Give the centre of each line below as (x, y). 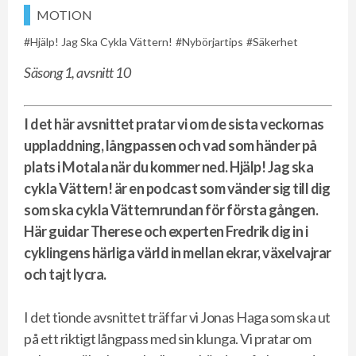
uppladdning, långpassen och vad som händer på (170, 145)
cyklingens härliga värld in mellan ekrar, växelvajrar (178, 252)
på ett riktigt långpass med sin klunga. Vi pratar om (167, 338)
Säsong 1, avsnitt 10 (77, 72)
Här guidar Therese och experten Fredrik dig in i (166, 231)
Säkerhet (275, 41)
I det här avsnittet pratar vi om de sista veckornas (174, 124)
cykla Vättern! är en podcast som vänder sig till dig (177, 188)
